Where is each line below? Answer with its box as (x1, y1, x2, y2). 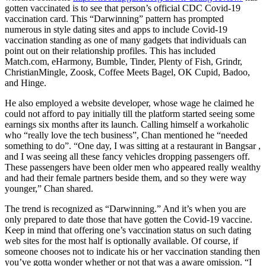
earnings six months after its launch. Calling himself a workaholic (5, 119, 249, 129)
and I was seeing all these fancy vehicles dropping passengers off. (5, 151, 250, 161)
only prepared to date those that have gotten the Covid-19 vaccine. (5, 214, 252, 224)
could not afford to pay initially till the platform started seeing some (5, 108, 255, 119)
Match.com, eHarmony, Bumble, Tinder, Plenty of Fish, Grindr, (5, 56, 242, 66)
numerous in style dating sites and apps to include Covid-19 (5, 24, 227, 34)
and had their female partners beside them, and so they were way (5, 172, 246, 183)
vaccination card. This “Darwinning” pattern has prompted (5, 13, 224, 24)
